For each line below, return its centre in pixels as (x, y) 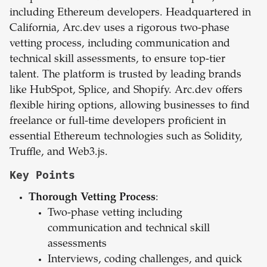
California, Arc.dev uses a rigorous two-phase (119, 29)
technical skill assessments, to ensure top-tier (117, 60)
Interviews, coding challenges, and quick (145, 260)
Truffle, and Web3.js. (59, 153)
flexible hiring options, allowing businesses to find (130, 106)
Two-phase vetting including (115, 214)
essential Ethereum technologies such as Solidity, (126, 137)
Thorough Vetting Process (92, 198)
